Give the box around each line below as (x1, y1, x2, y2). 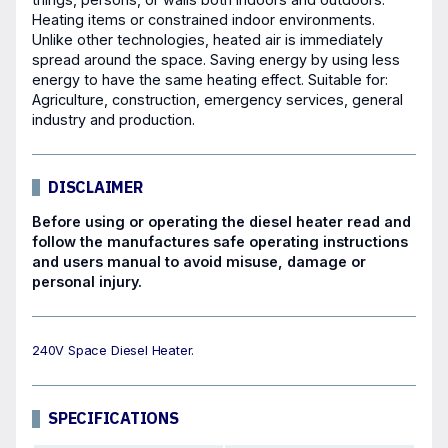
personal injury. (32, 272, 142, 290)
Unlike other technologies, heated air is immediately (32, 30, 383, 48)
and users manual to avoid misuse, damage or (32, 252, 366, 270)
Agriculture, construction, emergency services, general (32, 90, 403, 108)
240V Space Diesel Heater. (32, 342, 195, 358)
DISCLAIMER (48, 176, 143, 197)
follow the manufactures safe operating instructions (32, 232, 408, 250)
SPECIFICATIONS (48, 408, 179, 429)
